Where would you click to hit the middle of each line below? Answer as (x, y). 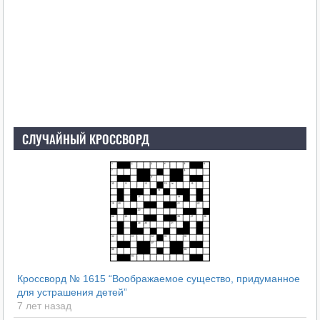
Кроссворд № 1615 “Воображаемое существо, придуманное (158, 279)
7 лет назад (44, 306)
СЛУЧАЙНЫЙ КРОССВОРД (85, 139)
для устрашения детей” (72, 292)
